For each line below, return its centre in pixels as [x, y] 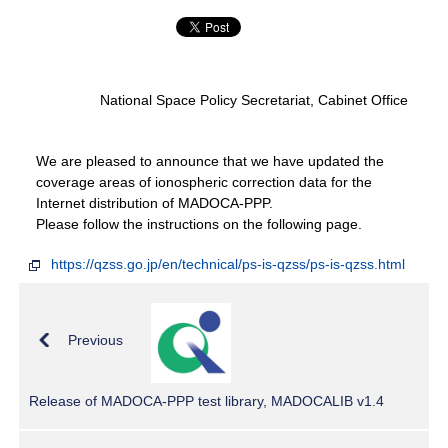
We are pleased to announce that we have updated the [210, 160]
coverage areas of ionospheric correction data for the [204, 181]
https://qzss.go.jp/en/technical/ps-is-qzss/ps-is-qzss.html [228, 263]
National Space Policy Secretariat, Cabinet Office [255, 99]
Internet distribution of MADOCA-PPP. [155, 202]
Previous [95, 339]
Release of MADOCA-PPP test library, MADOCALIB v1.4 [207, 400]
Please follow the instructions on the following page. [199, 223]
